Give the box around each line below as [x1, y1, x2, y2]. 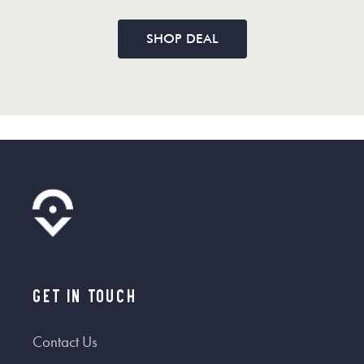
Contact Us [32, 333, 97, 352]
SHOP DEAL [145, 31, 219, 47]
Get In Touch [32, 284, 137, 307]
